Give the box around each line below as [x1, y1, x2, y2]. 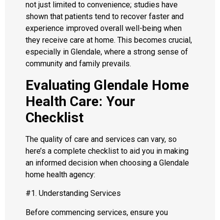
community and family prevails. [26, 59, 131, 69]
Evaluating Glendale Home [26, 77, 189, 93]
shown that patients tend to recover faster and [26, 12, 184, 22]
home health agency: [26, 169, 95, 179]
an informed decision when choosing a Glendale [26, 158, 189, 167]
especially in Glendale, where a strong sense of [26, 47, 188, 57]
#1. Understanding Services [26, 189, 121, 198]
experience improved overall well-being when [26, 24, 182, 33]
